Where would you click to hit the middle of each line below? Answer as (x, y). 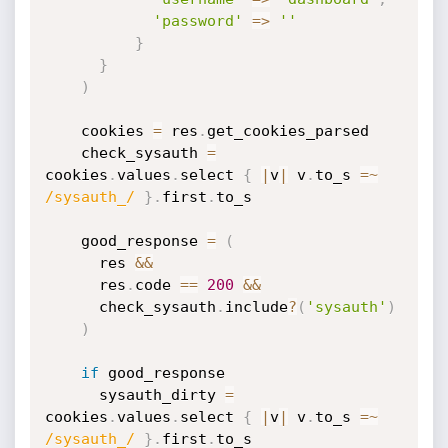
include (256, 307)
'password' (197, 21)
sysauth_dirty (161, 395)
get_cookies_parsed (287, 131)
